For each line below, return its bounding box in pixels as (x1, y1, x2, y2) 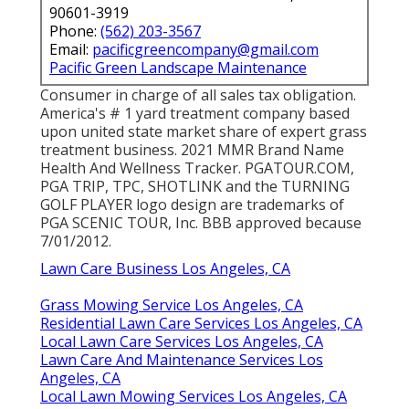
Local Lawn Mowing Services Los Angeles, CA (40, 385, 347, 406)
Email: (49, 38, 92, 59)
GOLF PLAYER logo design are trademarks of (40, 194, 344, 215)
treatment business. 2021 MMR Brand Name (40, 139, 344, 160)
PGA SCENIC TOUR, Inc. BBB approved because (40, 212, 362, 233)
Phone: (49, 20, 100, 41)
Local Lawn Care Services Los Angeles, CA (40, 330, 323, 351)
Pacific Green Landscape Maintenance (49, 57, 307, 78)
